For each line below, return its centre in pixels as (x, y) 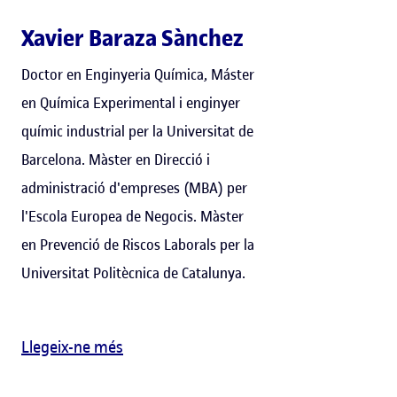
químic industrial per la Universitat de (137, 131)
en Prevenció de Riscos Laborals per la (138, 244)
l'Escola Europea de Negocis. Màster (132, 216)
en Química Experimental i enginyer (131, 102)
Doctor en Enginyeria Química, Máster (138, 74)
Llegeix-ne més (72, 346)
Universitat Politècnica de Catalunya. (133, 272)
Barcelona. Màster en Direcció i (116, 159)
